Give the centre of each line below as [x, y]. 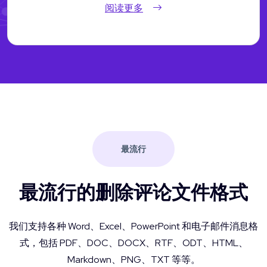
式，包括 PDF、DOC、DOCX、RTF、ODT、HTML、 [133, 243]
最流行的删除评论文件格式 [133, 192]
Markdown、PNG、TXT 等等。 [133, 259]
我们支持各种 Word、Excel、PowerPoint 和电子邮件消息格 [133, 226]
